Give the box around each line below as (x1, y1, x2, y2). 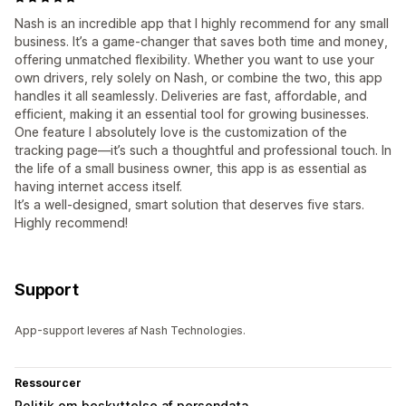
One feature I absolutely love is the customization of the (14, 124, 347, 140)
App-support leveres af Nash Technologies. (14, 324, 246, 338)
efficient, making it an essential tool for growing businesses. (14, 106, 369, 122)
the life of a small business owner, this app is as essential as (14, 160, 367, 177)
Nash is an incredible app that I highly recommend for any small (14, 15, 389, 32)
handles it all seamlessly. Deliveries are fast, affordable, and (14, 88, 367, 104)
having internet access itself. (14, 179, 182, 195)
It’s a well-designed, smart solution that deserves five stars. (14, 197, 364, 213)
